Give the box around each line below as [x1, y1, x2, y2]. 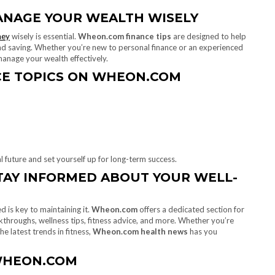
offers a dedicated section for [137, 204, 244, 214]
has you [188, 227, 217, 236]
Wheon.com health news [93, 227, 188, 236]
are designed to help [171, 31, 246, 41]
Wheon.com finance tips [78, 31, 171, 41]
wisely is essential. [10, 31, 78, 41]
